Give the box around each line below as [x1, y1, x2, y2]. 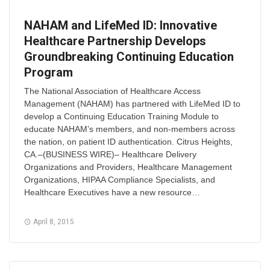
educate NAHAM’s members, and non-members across [24, 124, 235, 134]
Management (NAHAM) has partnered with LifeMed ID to [24, 99, 240, 109]
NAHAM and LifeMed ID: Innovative [24, 18, 217, 33]
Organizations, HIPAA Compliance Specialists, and [24, 175, 215, 185]
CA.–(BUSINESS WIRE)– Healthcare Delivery [24, 149, 196, 160]
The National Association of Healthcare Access [24, 86, 201, 96]
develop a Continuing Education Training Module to [24, 111, 219, 122]
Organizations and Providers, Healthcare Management [24, 162, 232, 172]
